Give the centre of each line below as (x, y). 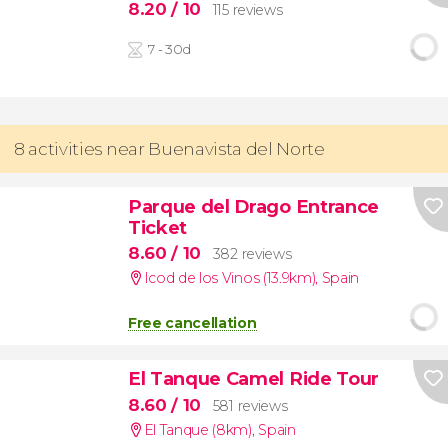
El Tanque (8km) (197, 429)
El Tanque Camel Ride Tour (253, 379)
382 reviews (252, 254)
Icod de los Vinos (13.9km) (229, 278)
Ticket (157, 227)
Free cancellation (192, 323)
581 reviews (250, 405)
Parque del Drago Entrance (253, 206)
